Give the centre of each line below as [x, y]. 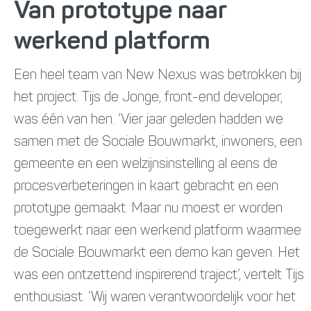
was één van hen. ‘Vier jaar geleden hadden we [149, 120]
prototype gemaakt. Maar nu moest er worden [148, 209]
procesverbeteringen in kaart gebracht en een [146, 186]
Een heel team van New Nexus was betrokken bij [158, 75]
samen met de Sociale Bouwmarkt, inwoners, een [158, 142]
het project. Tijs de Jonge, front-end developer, [148, 98]
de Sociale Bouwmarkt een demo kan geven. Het [157, 253]
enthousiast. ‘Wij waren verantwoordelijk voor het [155, 297]
